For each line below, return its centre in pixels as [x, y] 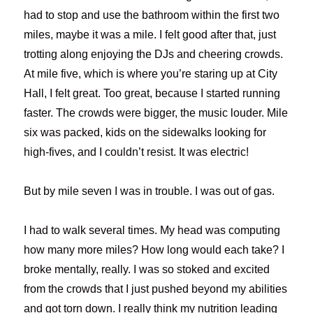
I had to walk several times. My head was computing [152, 230]
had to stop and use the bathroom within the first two [152, 15]
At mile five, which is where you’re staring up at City [151, 73]
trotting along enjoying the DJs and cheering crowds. [154, 54]
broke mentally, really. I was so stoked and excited [147, 269]
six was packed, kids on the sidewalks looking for [145, 132]
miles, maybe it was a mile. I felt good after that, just [150, 34]
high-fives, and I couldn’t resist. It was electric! [137, 152]
